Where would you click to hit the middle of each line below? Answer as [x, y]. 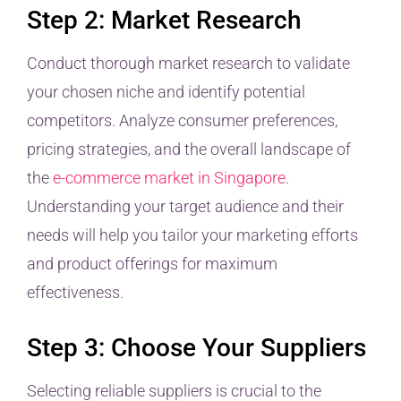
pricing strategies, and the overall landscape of [189, 149]
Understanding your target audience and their [185, 207]
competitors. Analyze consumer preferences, [182, 121]
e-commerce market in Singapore [169, 178]
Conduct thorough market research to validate [188, 64]
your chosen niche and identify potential [166, 92]
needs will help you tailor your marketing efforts [192, 235]
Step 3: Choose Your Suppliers [196, 347]
